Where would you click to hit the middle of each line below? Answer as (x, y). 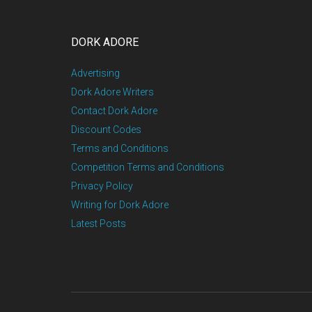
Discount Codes (106, 129)
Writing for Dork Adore (120, 204)
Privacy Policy (102, 186)
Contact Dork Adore (114, 110)
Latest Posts (99, 223)
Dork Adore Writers (112, 92)
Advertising (95, 73)
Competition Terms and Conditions (148, 167)
